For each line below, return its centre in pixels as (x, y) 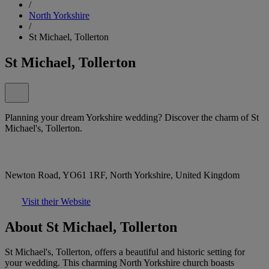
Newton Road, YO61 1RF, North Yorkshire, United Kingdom (122, 175)
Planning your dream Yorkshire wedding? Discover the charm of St (132, 117)
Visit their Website (56, 201)
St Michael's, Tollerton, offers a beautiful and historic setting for (125, 252)
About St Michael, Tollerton (91, 227)
